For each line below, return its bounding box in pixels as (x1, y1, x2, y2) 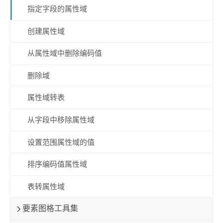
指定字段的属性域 (27, 4, 87, 14)
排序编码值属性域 (27, 160, 87, 169)
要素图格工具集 (22, 204, 79, 214)
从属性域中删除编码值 (27, 49, 102, 58)
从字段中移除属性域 (27, 115, 95, 124)
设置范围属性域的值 (27, 137, 95, 147)
